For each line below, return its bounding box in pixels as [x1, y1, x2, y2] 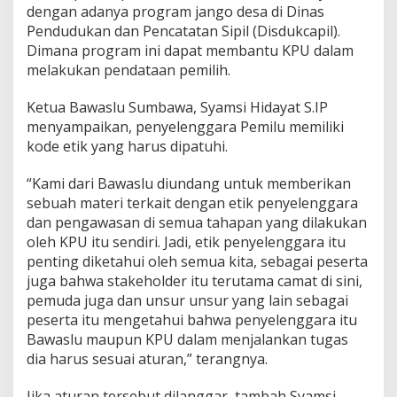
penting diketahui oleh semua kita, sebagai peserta [27, 251, 368, 271]
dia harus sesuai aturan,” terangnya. [27, 348, 268, 369]
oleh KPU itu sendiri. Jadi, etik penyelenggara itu [27, 231, 346, 252]
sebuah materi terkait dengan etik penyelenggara [27, 192, 358, 213]
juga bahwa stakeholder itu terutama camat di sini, [27, 270, 362, 291]
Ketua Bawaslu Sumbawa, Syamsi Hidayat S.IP [27, 97, 328, 117]
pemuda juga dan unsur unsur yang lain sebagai [27, 290, 348, 310]
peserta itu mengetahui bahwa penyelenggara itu [27, 309, 357, 330]
